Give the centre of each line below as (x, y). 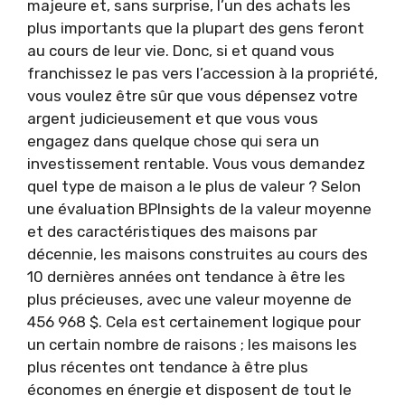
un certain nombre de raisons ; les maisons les (192, 344)
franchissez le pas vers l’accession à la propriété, (202, 73)
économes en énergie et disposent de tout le (189, 389)
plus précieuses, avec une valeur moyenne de (189, 299)
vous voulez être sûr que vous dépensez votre (193, 95)
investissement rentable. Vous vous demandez (196, 163)
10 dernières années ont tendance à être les (186, 276)
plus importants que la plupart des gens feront (196, 28)
